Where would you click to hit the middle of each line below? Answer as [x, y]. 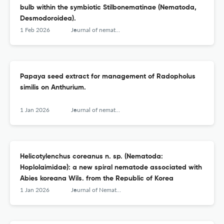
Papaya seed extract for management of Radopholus [108, 77]
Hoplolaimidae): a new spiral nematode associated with [111, 168]
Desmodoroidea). [48, 19]
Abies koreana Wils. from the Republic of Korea [97, 179]
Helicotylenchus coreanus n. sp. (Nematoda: [91, 157]
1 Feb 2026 [35, 30]
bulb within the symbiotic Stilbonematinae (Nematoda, [108, 8]
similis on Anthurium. [53, 88]
